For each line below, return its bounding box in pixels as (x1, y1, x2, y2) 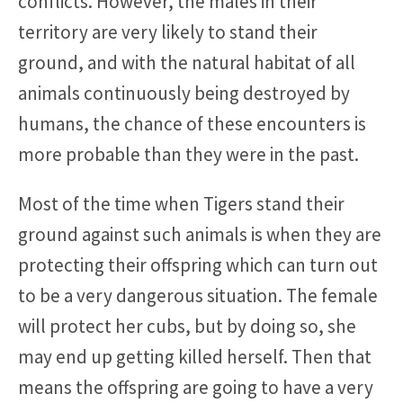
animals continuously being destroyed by (18, 80, 350, 105)
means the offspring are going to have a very (18, 374, 373, 399)
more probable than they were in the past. (18, 141, 359, 166)
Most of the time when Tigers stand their (18, 191, 345, 216)
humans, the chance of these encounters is (18, 111, 366, 136)
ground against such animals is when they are (18, 221, 381, 246)
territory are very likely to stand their (18, 19, 318, 44)
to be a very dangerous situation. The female (18, 282, 378, 308)
